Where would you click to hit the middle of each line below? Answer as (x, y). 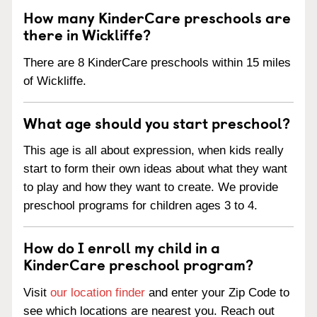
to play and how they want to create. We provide (151, 188)
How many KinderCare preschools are (157, 17)
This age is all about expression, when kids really (154, 151)
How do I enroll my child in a (122, 247)
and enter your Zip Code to (217, 293)
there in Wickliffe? (87, 34)
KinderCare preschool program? (138, 264)
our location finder (98, 293)
